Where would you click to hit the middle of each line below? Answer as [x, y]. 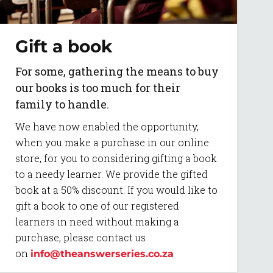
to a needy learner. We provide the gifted [112, 174]
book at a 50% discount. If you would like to [116, 190]
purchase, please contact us [80, 238]
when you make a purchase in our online [112, 143]
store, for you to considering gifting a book [116, 158]
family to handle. [62, 105]
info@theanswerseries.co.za [102, 254]
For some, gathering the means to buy [117, 72]
